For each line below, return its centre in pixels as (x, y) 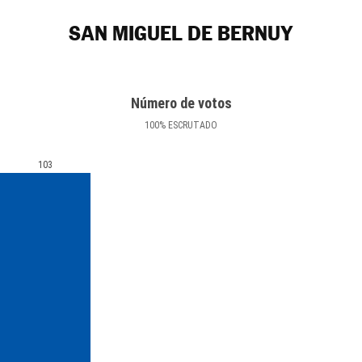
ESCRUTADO (192, 125)
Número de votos (181, 103)
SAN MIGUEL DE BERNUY (181, 34)
